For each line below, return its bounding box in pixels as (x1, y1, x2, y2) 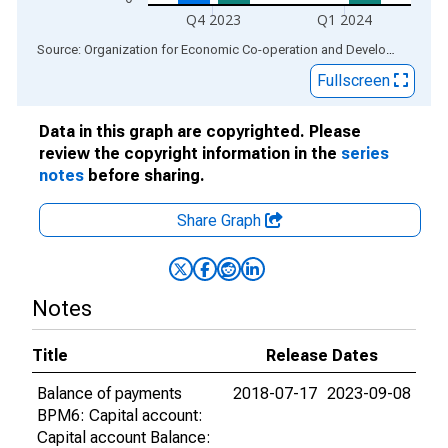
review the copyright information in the (39, 144, 341, 163)
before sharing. (84, 166, 205, 185)
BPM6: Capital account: (37, 406, 203, 425)
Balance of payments (37, 384, 182, 403)
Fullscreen (317, 71, 394, 90)
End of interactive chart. (17, 39, 181, 58)
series (341, 144, 389, 163)
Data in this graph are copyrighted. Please (39, 122, 361, 141)
